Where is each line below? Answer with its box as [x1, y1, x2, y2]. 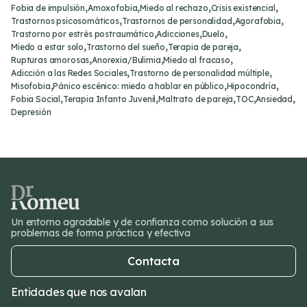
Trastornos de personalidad [121, 16, 232, 26]
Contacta [127, 254, 180, 268]
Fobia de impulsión [11, 3, 86, 13]
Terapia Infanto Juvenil [62, 94, 156, 104]
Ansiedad [256, 94, 293, 104]
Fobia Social [11, 94, 61, 104]
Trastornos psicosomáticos [11, 16, 119, 26]
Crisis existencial [210, 3, 275, 13]
